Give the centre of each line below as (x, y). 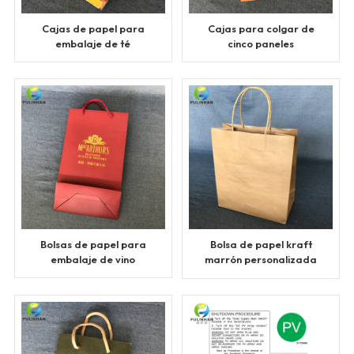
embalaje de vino (93, 260)
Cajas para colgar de (261, 29)
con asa (261, 275)
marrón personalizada (261, 260)
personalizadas (261, 59)
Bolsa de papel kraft (261, 245)
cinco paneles (261, 44)
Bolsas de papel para (93, 245)
